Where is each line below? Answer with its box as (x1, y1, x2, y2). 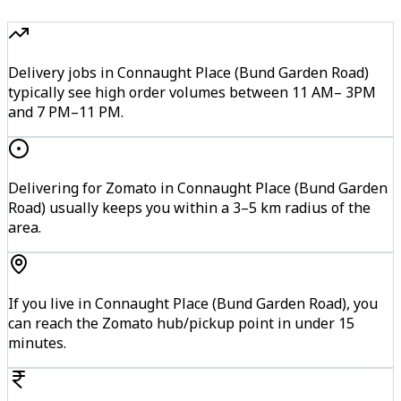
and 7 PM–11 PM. (8, 101, 124, 122)
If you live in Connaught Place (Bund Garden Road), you (8, 293, 378, 313)
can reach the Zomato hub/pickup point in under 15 (8, 312, 354, 333)
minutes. (8, 332, 66, 353)
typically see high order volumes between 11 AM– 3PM (8, 81, 376, 102)
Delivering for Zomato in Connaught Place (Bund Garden (8, 177, 388, 198)
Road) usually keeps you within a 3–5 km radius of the (8, 197, 371, 218)
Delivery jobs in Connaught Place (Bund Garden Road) (8, 62, 369, 82)
